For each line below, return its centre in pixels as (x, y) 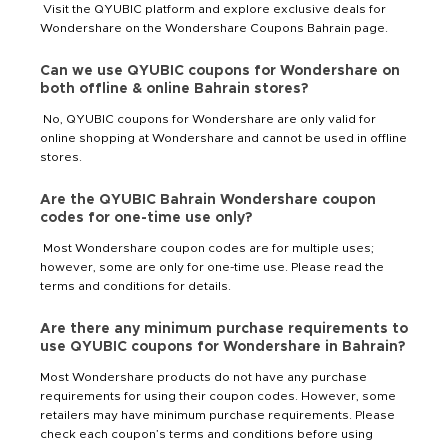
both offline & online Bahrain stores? (174, 88)
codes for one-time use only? (146, 217)
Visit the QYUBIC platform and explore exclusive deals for (213, 8)
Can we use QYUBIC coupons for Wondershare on (220, 70)
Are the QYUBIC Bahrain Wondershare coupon (208, 199)
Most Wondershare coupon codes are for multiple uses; (207, 247)
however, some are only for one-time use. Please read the (212, 266)
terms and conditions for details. (135, 285)
